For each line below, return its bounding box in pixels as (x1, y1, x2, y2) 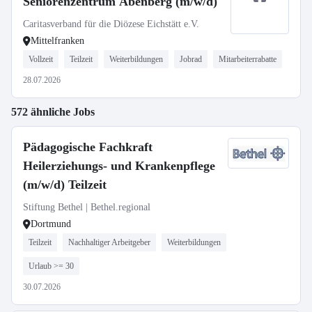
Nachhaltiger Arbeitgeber (68, 237, 150, 247)
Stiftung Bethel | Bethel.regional (23, 202, 150, 212)
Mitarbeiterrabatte (219, 54, 276, 64)
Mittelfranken (31, 36, 84, 46)
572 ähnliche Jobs (11, 106, 95, 118)
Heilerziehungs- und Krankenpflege (23, 159, 215, 173)
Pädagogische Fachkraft (23, 140, 153, 154)
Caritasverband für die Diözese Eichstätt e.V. (23, 19, 199, 29)
